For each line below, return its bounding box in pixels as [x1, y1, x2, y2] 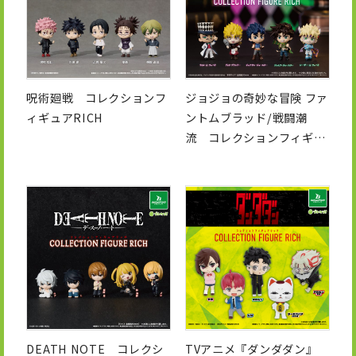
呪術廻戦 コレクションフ [26, 88, 167, 106]
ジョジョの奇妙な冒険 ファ [184, 88, 329, 106]
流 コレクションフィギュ [184, 128, 326, 145]
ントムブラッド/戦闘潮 [184, 108, 308, 126]
